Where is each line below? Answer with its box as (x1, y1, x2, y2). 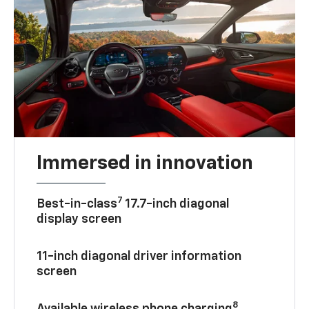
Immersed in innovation (37, 153, 254, 173)
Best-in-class (37, 197, 118, 210)
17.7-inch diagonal (123, 197, 230, 210)
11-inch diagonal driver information (37, 250, 242, 263)
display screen (37, 212, 122, 226)
